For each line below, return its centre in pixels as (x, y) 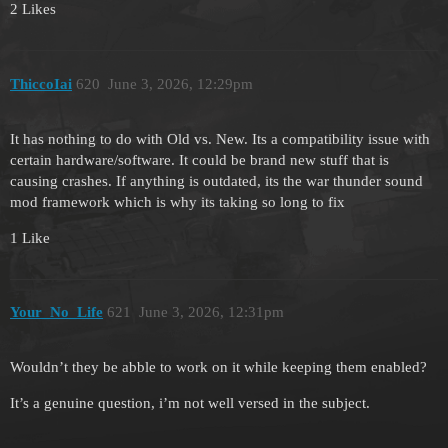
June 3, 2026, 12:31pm (211, 312)
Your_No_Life (56, 312)
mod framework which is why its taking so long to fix (177, 201)
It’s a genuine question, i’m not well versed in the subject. (190, 402)
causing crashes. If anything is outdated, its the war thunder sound (216, 180)
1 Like (30, 237)
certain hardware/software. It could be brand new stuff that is (199, 159)
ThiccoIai (41, 83)
